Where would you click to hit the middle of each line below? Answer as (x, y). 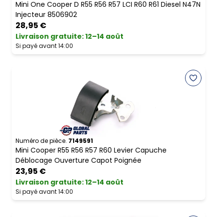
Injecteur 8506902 (46, 15)
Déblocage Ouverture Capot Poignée (78, 161)
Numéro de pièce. (41, 141)
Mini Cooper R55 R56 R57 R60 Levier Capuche (91, 150)
